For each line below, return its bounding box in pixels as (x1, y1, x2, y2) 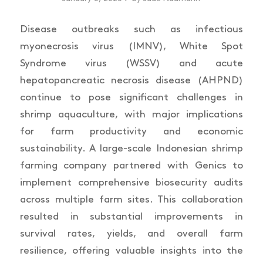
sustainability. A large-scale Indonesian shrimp (19, 143, 244, 153)
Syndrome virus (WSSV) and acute (19, 58, 244, 68)
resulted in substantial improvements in (19, 211, 244, 221)
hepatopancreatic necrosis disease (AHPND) (19, 75, 244, 85)
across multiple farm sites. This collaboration (19, 194, 244, 204)
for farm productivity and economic (19, 126, 244, 136)
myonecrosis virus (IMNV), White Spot (19, 41, 244, 51)
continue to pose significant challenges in (19, 92, 244, 102)
